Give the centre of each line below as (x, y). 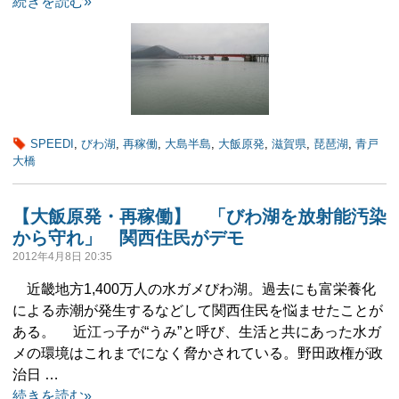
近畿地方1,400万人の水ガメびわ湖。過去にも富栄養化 (194, 289)
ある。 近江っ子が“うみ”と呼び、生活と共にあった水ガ (197, 332)
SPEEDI (52, 144)
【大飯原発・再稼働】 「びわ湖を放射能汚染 (199, 216)
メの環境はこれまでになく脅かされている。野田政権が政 (198, 353)
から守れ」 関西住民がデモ (128, 238)
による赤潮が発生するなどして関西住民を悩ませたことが (198, 310)
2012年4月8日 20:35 (62, 256)
